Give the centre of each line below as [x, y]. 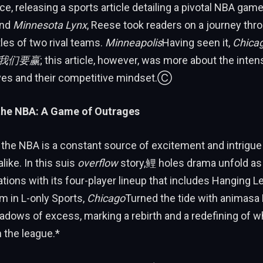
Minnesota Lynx [50, 25]
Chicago [106, 198]
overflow [96, 163]
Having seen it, [197, 42]
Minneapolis [133, 42]
